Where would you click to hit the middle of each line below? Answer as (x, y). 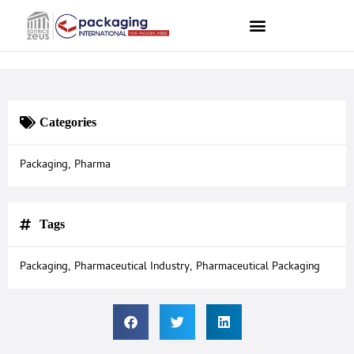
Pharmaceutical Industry (132, 268)
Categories (68, 122)
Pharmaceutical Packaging (258, 268)
